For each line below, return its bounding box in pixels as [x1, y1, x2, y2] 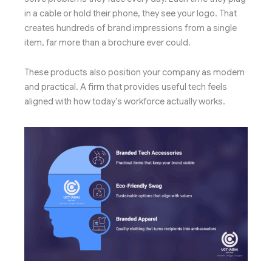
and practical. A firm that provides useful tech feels [24, 81, 227, 93]
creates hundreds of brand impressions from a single [24, 22, 237, 33]
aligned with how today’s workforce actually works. [24, 96, 225, 107]
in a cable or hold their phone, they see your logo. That [24, 7, 237, 19]
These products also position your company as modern [24, 67, 245, 78]
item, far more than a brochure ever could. [24, 36, 191, 48]
